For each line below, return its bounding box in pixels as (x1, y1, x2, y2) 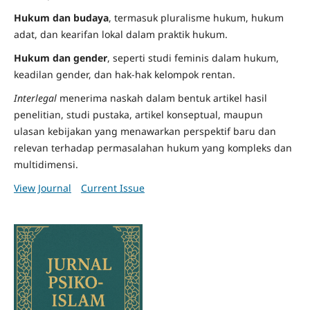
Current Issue (80, 181, 145, 195)
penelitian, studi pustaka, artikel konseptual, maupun (13, 108, 263, 122)
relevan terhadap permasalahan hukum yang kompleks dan (13, 141, 292, 155)
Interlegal (13, 91, 57, 105)
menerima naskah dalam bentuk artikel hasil (56, 91, 267, 105)
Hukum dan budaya (13, 11, 109, 25)
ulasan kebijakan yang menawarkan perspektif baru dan (13, 125, 276, 138)
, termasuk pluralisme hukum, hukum (108, 11, 284, 25)
